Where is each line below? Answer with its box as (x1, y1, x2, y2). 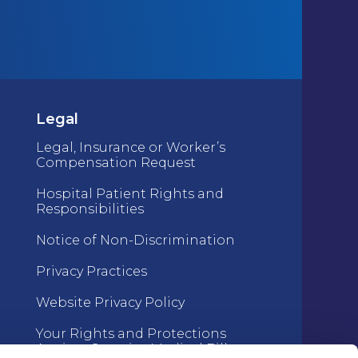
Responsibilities (36, 201, 145, 217)
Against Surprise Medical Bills (36, 341, 235, 356)
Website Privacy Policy (36, 295, 185, 310)
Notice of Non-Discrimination (36, 233, 236, 248)
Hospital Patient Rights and (36, 186, 225, 201)
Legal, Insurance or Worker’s (36, 140, 226, 155)
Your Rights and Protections (36, 326, 227, 341)
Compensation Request (36, 155, 197, 170)
